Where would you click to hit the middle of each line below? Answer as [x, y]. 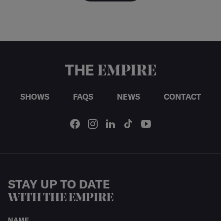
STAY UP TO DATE [59, 184]
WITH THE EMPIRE [61, 198]
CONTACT [182, 96]
